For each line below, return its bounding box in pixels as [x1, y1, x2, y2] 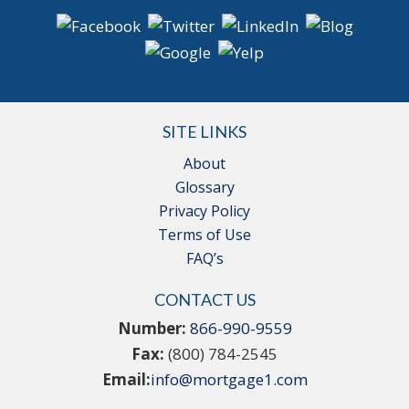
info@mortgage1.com [150, 369, 308, 391]
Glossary [174, 177, 235, 198]
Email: [101, 369, 151, 391]
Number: [117, 318, 190, 340]
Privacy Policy [159, 201, 250, 222]
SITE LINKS [163, 121, 246, 142]
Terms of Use [158, 225, 251, 246]
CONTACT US [153, 289, 256, 310]
